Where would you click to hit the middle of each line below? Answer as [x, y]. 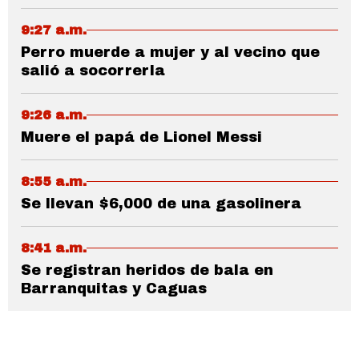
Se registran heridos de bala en [147, 270]
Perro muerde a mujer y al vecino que [170, 52]
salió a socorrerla [93, 70]
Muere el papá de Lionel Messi [141, 137]
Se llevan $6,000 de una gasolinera [161, 203]
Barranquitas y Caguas [114, 288]
